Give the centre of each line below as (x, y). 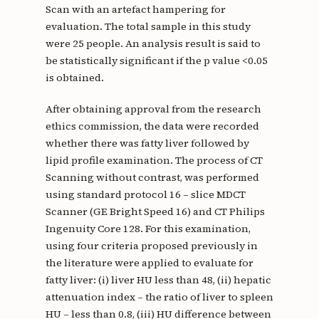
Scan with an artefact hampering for (135, 9)
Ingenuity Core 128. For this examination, (148, 228)
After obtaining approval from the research (153, 109)
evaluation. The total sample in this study (148, 26)
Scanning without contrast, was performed (152, 177)
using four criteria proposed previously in (151, 245)
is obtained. (74, 77)
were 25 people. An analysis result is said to (153, 43)
